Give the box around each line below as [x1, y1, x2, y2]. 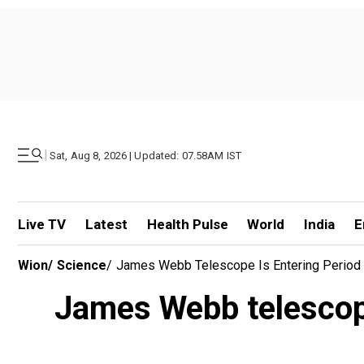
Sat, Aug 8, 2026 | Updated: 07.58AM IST [50, 149, 242, 162]
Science [57, 258, 106, 273]
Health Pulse [146, 216, 228, 232]
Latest [84, 216, 128, 232]
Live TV [18, 216, 66, 232]
